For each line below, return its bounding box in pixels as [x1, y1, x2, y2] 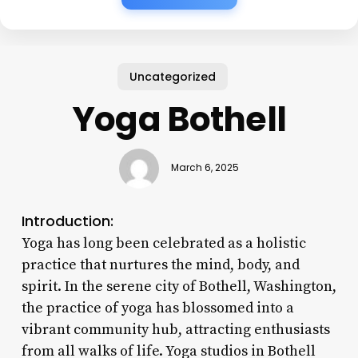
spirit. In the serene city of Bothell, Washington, [21, 276, 336, 296]
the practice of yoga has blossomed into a [21, 298, 294, 317]
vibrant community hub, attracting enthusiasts [21, 320, 330, 339]
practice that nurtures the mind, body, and [21, 255, 300, 274]
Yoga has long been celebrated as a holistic [21, 233, 306, 253]
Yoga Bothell [72, 95, 286, 143]
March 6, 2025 [170, 161, 239, 175]
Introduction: [21, 210, 113, 231]
